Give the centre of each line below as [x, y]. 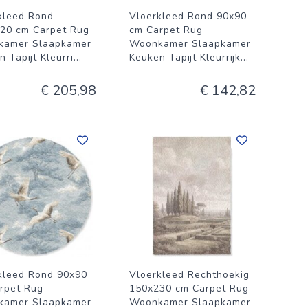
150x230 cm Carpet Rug [189, 288]
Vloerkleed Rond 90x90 [188, 16]
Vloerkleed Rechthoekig [189, 275]
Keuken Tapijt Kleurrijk [185, 57]
